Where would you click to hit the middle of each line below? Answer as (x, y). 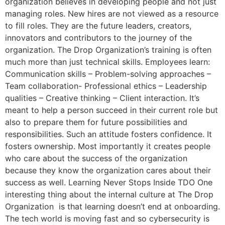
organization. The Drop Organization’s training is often (108, 50)
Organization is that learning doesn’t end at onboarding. (113, 207)
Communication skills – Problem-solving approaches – (108, 74)
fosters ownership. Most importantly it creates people (108, 146)
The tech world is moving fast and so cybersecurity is (107, 219)
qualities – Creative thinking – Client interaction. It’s (102, 98)
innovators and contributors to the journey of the (98, 38)
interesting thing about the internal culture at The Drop (109, 195)
